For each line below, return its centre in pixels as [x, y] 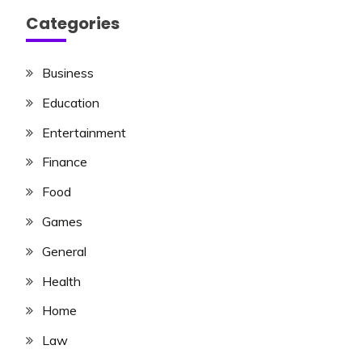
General [64, 251]
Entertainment [84, 132]
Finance [65, 162]
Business [68, 73]
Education [71, 102]
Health [61, 281]
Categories [73, 24]
